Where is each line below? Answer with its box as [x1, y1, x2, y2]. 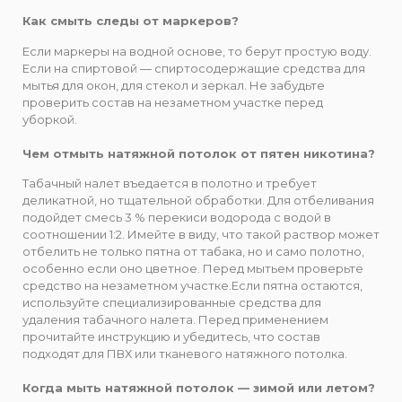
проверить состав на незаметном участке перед [22, 94, 323, 109]
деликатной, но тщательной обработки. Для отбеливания [22, 193, 374, 208]
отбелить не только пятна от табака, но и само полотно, [22, 244, 364, 259]
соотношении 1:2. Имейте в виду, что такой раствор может [22, 227, 380, 242]
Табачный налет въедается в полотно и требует [22, 176, 317, 191]
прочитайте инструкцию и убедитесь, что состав [22, 329, 320, 345]
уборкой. [22, 111, 77, 127]
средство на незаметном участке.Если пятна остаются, [22, 278, 363, 293]
